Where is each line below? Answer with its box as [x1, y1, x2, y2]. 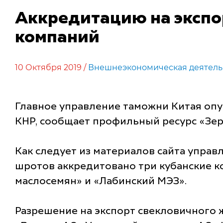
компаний [15, 29, 100, 47]
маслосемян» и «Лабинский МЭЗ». [15, 177, 187, 187]
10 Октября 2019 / [15, 63, 88, 73]
